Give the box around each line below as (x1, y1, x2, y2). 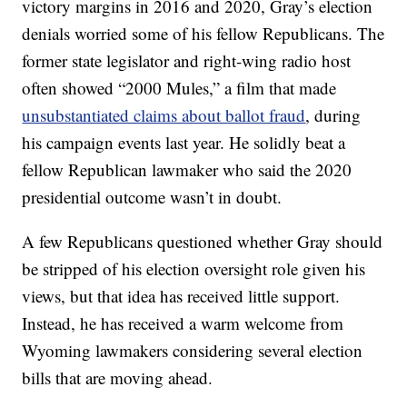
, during (305, 104, 362, 127)
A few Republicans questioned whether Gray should (22, 230, 383, 253)
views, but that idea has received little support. (22, 284, 341, 308)
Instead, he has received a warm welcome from (22, 312, 344, 335)
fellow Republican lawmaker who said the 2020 (22, 158, 352, 182)
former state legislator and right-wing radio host (22, 49, 352, 73)
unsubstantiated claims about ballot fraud (22, 104, 306, 127)
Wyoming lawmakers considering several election (22, 339, 363, 362)
